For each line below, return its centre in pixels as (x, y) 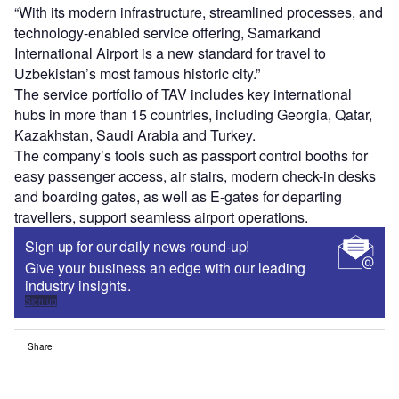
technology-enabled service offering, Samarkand (167, 33)
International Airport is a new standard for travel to (170, 53)
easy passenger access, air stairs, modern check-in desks (195, 176)
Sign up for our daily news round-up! (138, 247)
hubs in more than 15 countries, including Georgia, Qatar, (193, 115)
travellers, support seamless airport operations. (161, 217)
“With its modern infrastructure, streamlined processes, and (199, 12)
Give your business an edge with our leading (165, 268)
